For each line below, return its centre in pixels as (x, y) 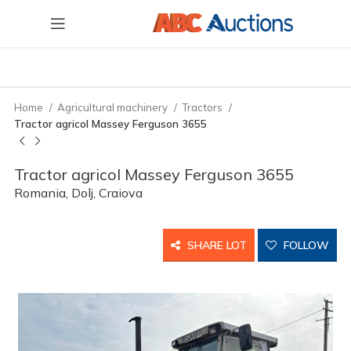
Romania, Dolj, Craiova (78, 193)
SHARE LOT (215, 245)
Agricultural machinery (114, 107)
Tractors (203, 107)
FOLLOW (305, 245)
